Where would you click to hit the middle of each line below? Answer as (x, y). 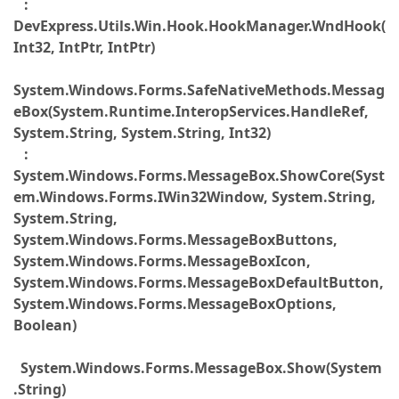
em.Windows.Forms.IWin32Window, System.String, (195, 197)
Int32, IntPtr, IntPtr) (84, 47)
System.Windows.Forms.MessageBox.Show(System (201, 368)
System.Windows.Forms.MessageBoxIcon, (162, 261)
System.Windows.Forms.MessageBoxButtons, (175, 240)
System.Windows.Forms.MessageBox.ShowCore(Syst (199, 175)
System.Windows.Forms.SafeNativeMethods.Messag (199, 90)
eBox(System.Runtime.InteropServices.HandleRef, (191, 111)
